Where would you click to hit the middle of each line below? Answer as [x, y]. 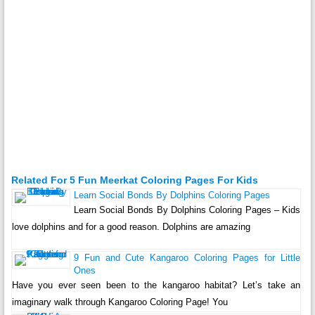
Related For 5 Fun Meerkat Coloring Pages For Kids [134, 180]
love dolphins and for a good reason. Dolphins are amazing [131, 226]
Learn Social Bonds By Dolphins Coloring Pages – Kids [187, 210]
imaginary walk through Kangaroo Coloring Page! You [120, 302]
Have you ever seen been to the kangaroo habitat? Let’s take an [156, 285]
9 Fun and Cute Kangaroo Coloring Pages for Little [187, 257]
